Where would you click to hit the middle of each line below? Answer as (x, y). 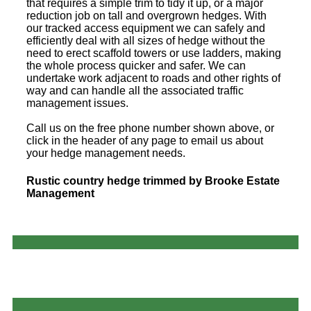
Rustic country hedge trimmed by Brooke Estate (153, 180)
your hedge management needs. (106, 153)
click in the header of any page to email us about (145, 141)
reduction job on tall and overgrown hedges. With (146, 16)
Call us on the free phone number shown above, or (150, 128)
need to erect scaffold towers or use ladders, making (154, 53)
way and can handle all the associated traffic (135, 91)
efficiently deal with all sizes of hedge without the (146, 41)
